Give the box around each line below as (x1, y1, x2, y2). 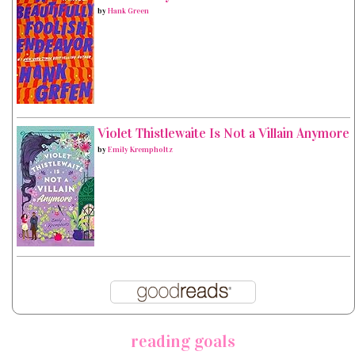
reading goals (131, 330, 236, 353)
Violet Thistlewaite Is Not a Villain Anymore (97, 125, 349, 143)
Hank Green (108, 6, 149, 17)
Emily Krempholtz (108, 145, 173, 155)
